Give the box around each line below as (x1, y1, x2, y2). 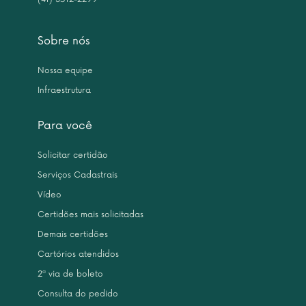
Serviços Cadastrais (38, 170, 117, 180)
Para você (38, 119, 92, 133)
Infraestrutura (38, 85, 91, 96)
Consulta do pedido (38, 289, 118, 299)
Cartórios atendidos (38, 249, 119, 260)
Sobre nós (38, 34, 90, 48)
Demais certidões (38, 229, 108, 240)
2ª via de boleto (38, 269, 103, 279)
